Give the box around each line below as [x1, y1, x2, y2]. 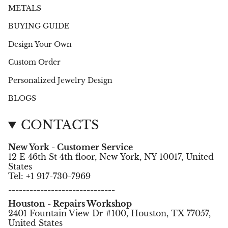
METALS [8, 3, 41, 13]
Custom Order [8, 58, 61, 67]
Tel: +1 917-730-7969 [8, 171, 91, 182]
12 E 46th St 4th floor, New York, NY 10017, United [8, 152, 214, 162]
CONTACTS [21, 118, 99, 133]
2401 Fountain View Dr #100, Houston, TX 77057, [8, 208, 211, 219]
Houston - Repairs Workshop [8, 198, 132, 209]
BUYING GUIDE [8, 21, 69, 31]
